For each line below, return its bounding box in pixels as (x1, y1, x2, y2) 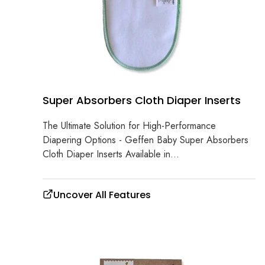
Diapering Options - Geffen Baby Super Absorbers (43, 133, 248, 147)
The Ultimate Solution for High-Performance (43, 119, 216, 133)
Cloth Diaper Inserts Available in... (43, 147, 179, 161)
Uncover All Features (53, 188, 151, 202)
